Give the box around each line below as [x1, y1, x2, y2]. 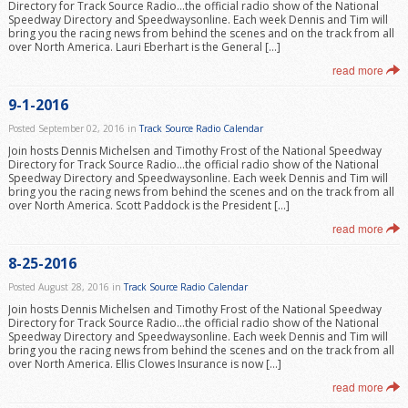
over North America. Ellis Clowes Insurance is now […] [7, 356, 281, 372]
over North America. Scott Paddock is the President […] [7, 198, 290, 213]
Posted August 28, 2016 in [7, 280, 124, 293]
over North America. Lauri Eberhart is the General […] [7, 39, 280, 55]
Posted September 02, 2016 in [7, 122, 139, 135]
